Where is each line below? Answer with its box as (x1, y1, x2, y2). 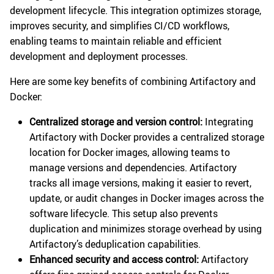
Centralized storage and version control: (29, 115, 202, 129)
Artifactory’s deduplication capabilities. (29, 237, 201, 251)
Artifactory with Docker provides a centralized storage (29, 130, 264, 144)
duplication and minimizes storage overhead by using (29, 222, 262, 236)
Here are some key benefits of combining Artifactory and (10, 75, 256, 89)
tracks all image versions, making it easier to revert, (29, 176, 251, 190)
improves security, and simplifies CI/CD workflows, (10, 19, 229, 33)
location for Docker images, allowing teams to (29, 146, 230, 160)
